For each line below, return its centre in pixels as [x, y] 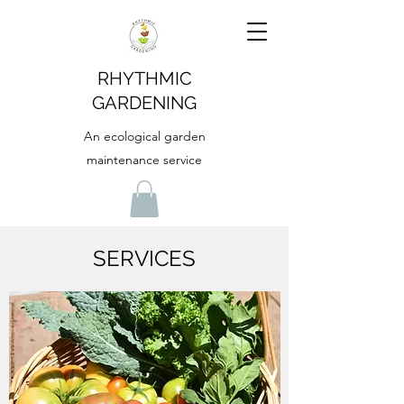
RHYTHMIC [144, 78]
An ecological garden [144, 136]
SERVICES [144, 258]
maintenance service [144, 160]
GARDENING [144, 103]
